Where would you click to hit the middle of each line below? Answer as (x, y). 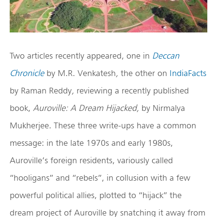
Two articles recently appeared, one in (81, 56)
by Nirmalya (163, 108)
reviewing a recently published (133, 91)
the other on (145, 73)
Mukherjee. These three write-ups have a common (103, 125)
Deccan (166, 56)
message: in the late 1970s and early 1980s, (91, 143)
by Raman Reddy (41, 91)
